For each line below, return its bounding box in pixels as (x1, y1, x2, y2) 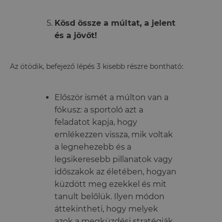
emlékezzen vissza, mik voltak (55, 129, 173, 139)
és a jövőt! (55, 30, 97, 40)
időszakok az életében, (55, 166, 146, 176)
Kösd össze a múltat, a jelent (55, 18, 175, 28)
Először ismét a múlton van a (55, 92, 168, 102)
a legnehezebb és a (55, 142, 131, 152)
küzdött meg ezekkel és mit (55, 179, 166, 189)
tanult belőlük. (55, 191, 114, 201)
